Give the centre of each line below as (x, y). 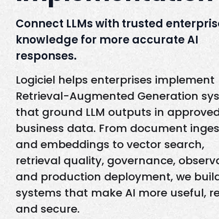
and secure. (48, 209)
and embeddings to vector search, (110, 144)
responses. (46, 56)
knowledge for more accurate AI (107, 40)
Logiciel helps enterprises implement (115, 80)
